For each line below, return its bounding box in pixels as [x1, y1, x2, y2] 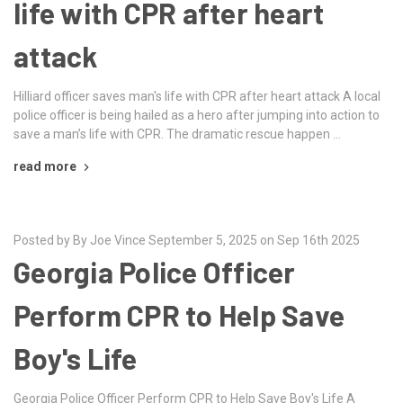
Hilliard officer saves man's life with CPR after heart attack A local [13, 88, 381, 103]
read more [13, 158, 76, 174]
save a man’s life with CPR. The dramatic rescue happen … [13, 126, 341, 141]
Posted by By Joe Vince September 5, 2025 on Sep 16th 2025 [13, 232, 360, 247]
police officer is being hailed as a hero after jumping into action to [13, 107, 380, 122]
